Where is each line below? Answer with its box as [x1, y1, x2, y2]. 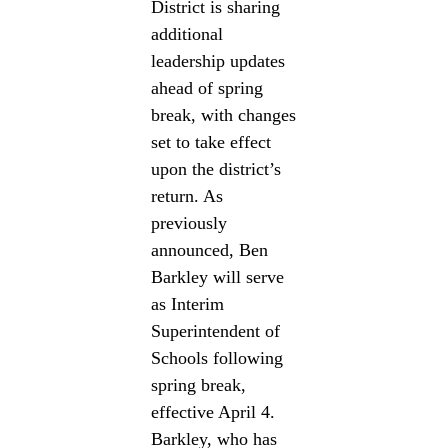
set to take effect [151, 131, 272, 152]
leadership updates [151, 50, 286, 71]
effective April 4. [151, 401, 276, 422]
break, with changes [151, 104, 297, 125]
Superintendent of [151, 320, 281, 341]
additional [151, 23, 224, 44]
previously [151, 212, 228, 233]
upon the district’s [151, 158, 282, 179]
